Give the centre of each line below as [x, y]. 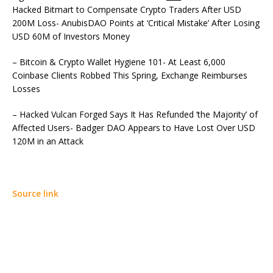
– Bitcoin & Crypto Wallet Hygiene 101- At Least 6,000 [119, 62]
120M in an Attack [48, 141]
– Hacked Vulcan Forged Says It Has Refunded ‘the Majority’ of [135, 114]
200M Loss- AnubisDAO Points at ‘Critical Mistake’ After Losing [136, 23]
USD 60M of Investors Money [71, 36]
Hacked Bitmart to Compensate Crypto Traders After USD [127, 9]
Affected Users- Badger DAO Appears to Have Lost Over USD [134, 127]
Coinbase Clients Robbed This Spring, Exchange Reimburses [130, 75]
